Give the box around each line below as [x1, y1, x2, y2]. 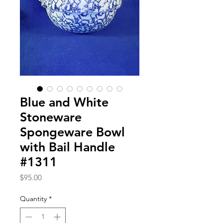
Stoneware [20, 109, 82, 124]
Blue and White [20, 94, 109, 110]
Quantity [20, 194, 47, 203]
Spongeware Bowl [20, 124, 125, 139]
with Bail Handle [20, 139, 115, 154]
